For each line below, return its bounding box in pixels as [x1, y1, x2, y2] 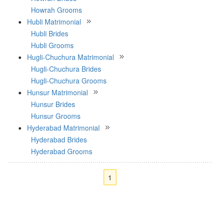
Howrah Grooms [31, 5, 82, 15]
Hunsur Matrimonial [27, 87, 88, 97]
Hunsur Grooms [31, 111, 81, 121]
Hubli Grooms [31, 40, 74, 50]
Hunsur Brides [31, 99, 75, 109]
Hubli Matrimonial [27, 17, 81, 27]
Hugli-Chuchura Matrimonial [27, 52, 114, 62]
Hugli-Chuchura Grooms [31, 76, 107, 85]
